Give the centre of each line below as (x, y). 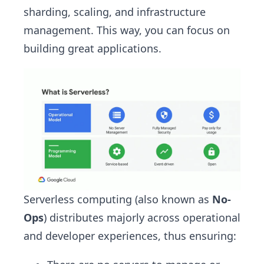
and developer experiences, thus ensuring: (130, 236)
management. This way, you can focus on (127, 30)
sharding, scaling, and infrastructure (115, 12)
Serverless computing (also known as (118, 199)
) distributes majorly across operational (142, 217)
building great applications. (93, 48)
